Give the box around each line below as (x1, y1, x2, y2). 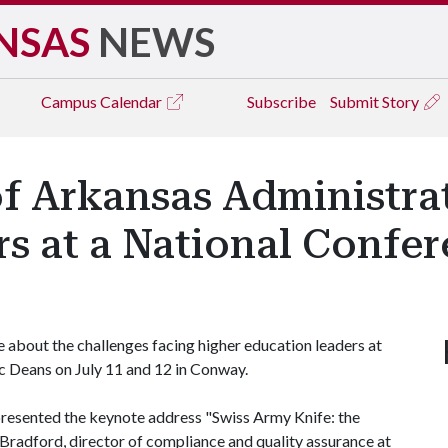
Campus (41, 92, 100, 111)
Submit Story (330, 92, 422, 111)
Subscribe (247, 92, 316, 111)
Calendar (100, 92, 165, 111)
